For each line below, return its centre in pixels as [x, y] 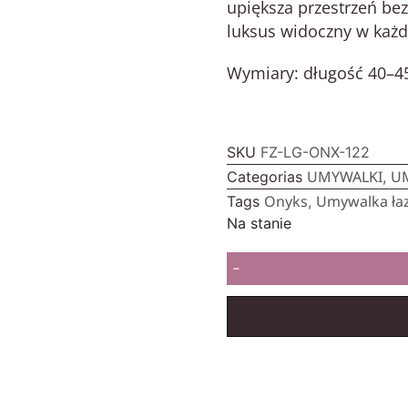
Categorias [265, 176]
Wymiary [260, 72]
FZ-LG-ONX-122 [315, 152]
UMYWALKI [345, 176]
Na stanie [259, 223]
